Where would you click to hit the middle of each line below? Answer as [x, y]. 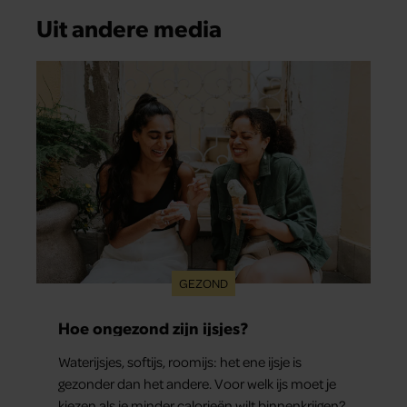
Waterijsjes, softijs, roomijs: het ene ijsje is [180, 362]
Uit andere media [129, 27]
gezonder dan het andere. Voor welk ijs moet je [197, 384]
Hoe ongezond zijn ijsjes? [153, 328]
